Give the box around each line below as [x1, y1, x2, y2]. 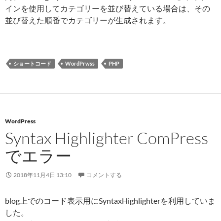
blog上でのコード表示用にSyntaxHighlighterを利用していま [5, 196, 216, 205]
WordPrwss [65, 60, 95, 67]
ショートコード [13, 60, 51, 67]
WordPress [5, 117, 36, 125]
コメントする [86, 171, 122, 179]
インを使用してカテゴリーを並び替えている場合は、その [5, 3, 210, 13]
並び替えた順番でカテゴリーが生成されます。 [5, 15, 171, 25]
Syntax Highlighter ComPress [5, 128, 208, 148]
